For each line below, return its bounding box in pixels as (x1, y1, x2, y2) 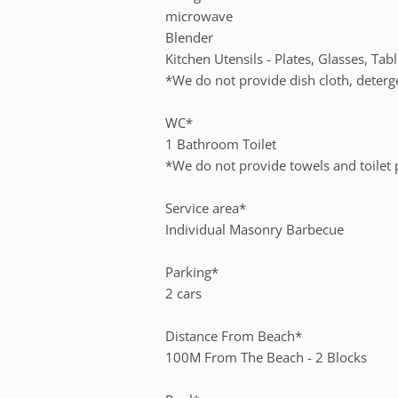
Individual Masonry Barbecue (165, 219, 345, 238)
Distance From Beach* (165, 326, 303, 345)
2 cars (165, 283, 203, 302)
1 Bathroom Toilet (165, 134, 277, 153)
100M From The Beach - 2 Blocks (165, 347, 368, 366)
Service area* (165, 198, 247, 217)
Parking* (165, 262, 219, 281)
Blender (165, 28, 214, 46)
